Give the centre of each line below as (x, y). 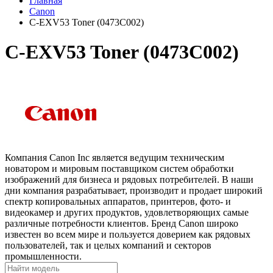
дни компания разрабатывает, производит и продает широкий (134, 190)
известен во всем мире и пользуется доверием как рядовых (128, 234)
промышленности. (43, 256)
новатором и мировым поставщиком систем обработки (119, 168)
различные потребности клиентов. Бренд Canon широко (122, 223)
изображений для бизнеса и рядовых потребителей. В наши (129, 179)
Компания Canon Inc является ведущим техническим (115, 157)
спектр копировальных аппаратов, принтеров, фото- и (118, 201)
